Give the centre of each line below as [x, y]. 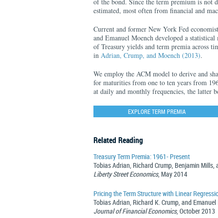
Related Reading [118, 140]
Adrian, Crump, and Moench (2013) [151, 55]
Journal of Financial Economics [135, 211]
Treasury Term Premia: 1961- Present [142, 156]
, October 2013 [196, 211]
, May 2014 [173, 174]
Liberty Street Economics [126, 174]
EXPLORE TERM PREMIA [157, 111]
